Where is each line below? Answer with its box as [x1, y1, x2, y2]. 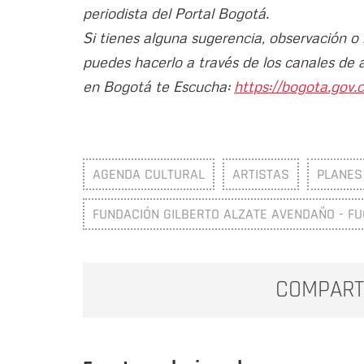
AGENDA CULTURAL [93, 164, 205, 184]
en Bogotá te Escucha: [83, 76, 234, 95]
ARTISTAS [232, 164, 289, 184]
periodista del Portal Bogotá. [83, 3, 269, 22]
